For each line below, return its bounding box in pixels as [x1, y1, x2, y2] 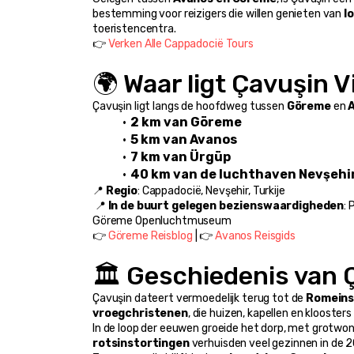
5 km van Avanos [130, 132, 237, 148]
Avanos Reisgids [214, 229, 296, 243]
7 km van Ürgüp [130, 149, 231, 165]
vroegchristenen [92, 307, 188, 321]
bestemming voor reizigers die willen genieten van [92, 7, 344, 21]
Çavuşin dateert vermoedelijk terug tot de [92, 292, 307, 306]
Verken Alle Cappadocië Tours [107, 37, 254, 51]
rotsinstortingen [92, 337, 190, 351]
